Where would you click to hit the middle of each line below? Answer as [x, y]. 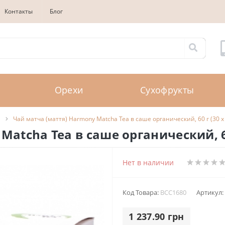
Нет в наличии [148, 162]
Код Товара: [141, 192]
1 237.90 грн [156, 216]
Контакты [19, 11]
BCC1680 [173, 192]
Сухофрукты [167, 90]
